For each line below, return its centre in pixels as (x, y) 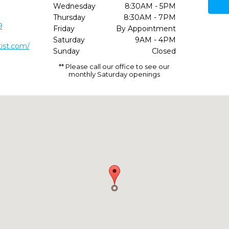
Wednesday (74, 6)
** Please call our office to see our (114, 66)
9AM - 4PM (155, 40)
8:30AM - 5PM (150, 6)
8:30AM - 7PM (150, 17)
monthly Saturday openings (114, 74)
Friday (64, 29)
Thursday (69, 17)
